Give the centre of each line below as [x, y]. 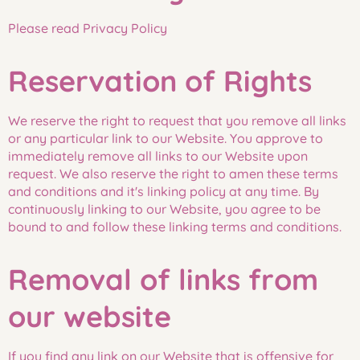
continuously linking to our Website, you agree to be [164, 209]
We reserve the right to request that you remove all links [177, 121]
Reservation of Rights [160, 81]
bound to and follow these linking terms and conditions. [175, 227]
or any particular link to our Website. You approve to [166, 138]
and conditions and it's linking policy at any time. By [164, 191]
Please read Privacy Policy [88, 28]
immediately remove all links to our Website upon [158, 156]
